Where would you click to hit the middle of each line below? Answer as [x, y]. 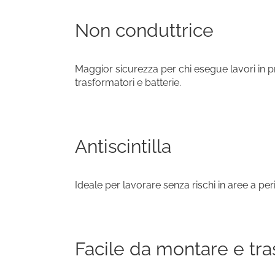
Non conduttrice [144, 31]
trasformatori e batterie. [128, 83]
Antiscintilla [123, 147]
